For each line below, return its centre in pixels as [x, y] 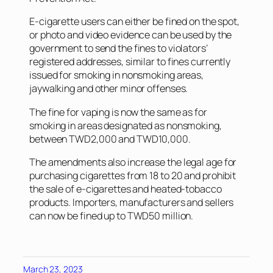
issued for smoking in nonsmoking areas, [117, 75]
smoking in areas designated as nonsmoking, [126, 125]
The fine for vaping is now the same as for [118, 112]
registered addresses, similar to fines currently [130, 62]
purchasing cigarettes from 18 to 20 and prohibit [133, 175]
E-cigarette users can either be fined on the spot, [134, 22]
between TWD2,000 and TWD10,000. [110, 139]
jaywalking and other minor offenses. [109, 89]
